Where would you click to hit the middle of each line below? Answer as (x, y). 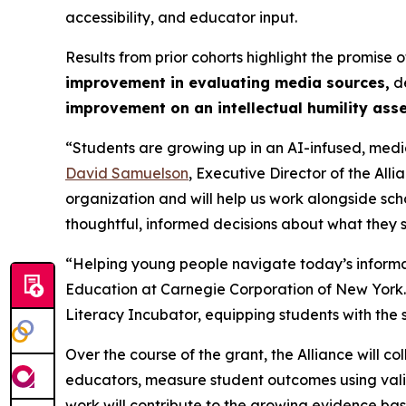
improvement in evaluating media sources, (227, 83)
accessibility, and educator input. (181, 18)
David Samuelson (127, 174)
